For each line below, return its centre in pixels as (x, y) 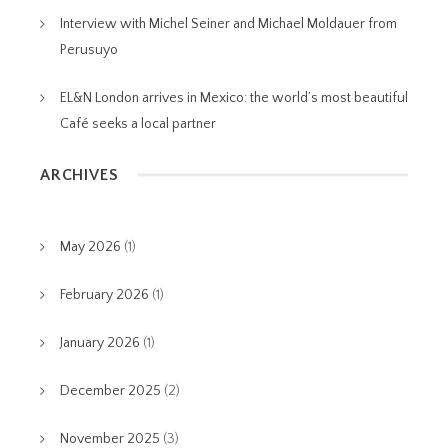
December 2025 (110, 391)
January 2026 (100, 343)
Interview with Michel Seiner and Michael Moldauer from (228, 24)
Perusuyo (89, 50)
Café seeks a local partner (138, 124)
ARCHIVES (79, 175)
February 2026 (104, 295)
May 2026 (90, 247)
